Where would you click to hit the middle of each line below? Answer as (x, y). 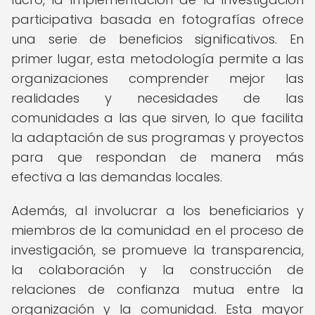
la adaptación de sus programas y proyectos (157, 137)
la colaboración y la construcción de (157, 270)
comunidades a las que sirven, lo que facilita (157, 118)
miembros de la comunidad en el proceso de (157, 230)
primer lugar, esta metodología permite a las (157, 59)
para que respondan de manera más (157, 157)
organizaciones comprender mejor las (157, 78)
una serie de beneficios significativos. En (157, 39)
